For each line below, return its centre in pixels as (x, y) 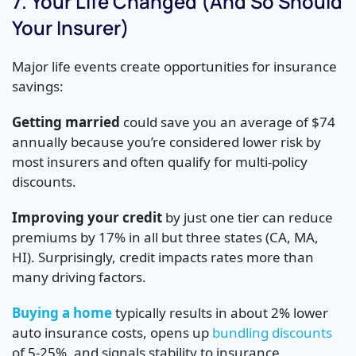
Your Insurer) (71, 28)
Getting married (66, 122)
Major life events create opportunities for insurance (174, 67)
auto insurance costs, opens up (112, 333)
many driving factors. (79, 277)
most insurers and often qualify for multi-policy (160, 162)
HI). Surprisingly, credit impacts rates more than (163, 257)
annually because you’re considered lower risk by (166, 142)
